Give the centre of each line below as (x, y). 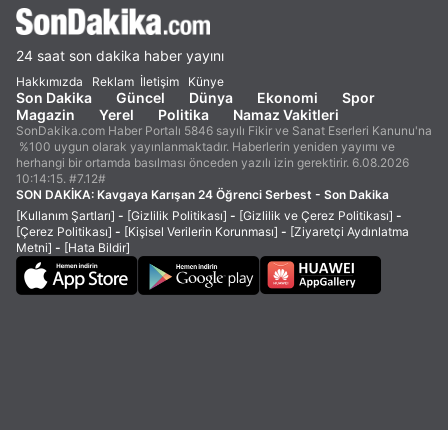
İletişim (159, 81)
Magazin (45, 114)
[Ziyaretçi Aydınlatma (349, 231)
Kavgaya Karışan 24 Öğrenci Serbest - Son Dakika (243, 194)
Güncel (140, 97)
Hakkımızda (49, 81)
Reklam (113, 81)
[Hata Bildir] (97, 247)
